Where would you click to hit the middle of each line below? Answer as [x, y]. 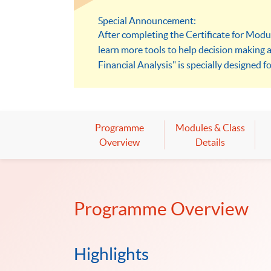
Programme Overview [161, 209]
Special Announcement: [147, 21]
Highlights [111, 254]
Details [210, 142]
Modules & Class [210, 128]
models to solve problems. [152, 80]
